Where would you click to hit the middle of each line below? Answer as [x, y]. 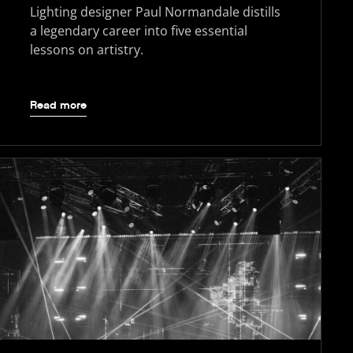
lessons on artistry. [86, 49]
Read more [58, 106]
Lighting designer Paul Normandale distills [155, 11]
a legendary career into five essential [138, 30]
